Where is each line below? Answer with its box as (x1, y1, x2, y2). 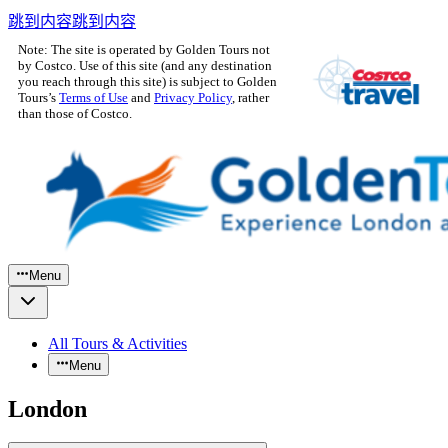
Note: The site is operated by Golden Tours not (18, 42, 270, 57)
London (8, 395, 87, 422)
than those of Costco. (18, 106, 132, 121)
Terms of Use (59, 90, 128, 105)
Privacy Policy (154, 90, 232, 105)
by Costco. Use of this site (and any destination (18, 58, 272, 73)
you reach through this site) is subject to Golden (18, 74, 277, 89)
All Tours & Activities (48, 335, 187, 353)
